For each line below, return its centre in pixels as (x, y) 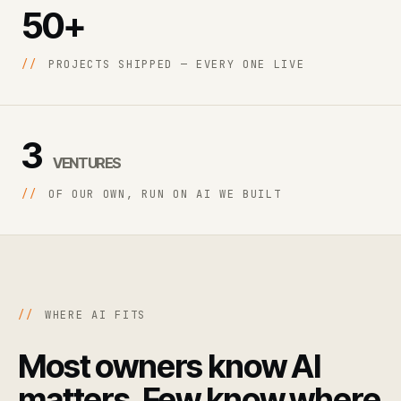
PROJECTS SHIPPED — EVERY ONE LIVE (173, 65)
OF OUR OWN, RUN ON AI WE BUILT (161, 195)
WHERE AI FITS (91, 316)
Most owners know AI (170, 367)
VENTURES (87, 163)
